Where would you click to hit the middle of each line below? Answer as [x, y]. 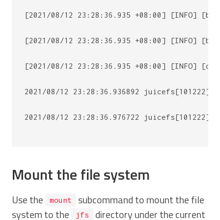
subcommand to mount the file [140, 199]
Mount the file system [81, 174]
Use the [28, 199]
